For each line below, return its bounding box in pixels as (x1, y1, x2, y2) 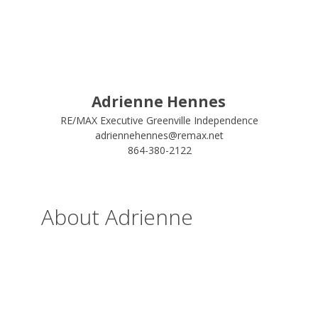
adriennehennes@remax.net (95, 128, 224, 142)
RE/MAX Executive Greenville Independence (60, 114, 259, 127)
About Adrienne (40, 202, 193, 231)
